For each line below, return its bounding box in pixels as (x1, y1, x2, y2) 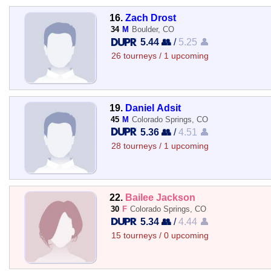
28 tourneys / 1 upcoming (111, 141, 209, 151)
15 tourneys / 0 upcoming (111, 230, 209, 240)
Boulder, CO (131, 25, 174, 34)
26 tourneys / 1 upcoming (111, 51, 209, 61)
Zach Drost (125, 12, 176, 24)
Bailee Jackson (125, 191, 195, 203)
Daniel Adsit (125, 102, 181, 113)
